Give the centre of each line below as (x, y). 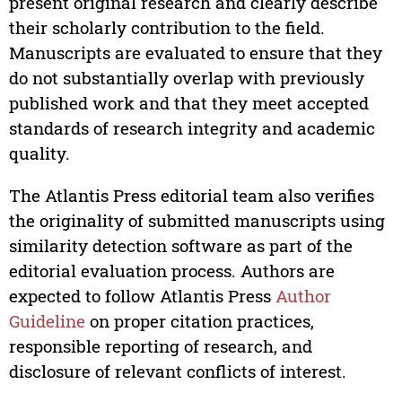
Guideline (47, 321)
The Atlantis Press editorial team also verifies (191, 196)
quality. (39, 153)
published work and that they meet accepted (188, 103)
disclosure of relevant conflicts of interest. (177, 371)
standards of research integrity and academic (192, 128)
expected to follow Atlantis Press (142, 296)
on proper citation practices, (199, 321)
